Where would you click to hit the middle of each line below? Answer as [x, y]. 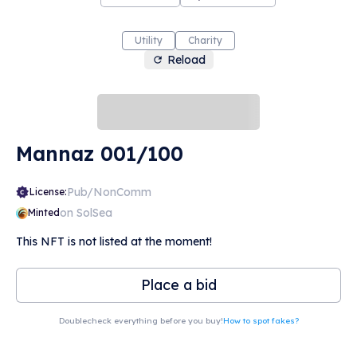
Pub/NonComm [109, 192]
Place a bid [178, 285]
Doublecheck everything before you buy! [141, 321]
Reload [186, 60]
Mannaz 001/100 [100, 154]
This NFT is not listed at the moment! [114, 242]
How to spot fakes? [261, 321]
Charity [205, 41]
